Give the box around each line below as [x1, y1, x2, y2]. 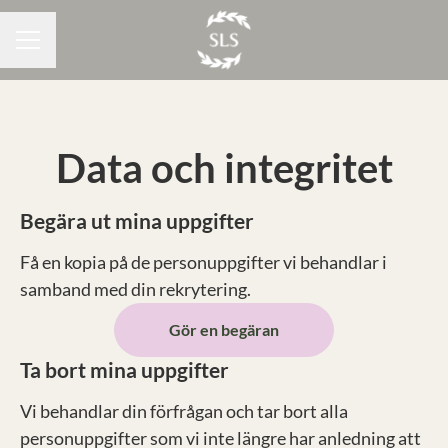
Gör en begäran [169, 320, 279, 339]
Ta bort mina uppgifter [20, 357, 229, 382]
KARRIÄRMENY [15, 40, 125, 58]
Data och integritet [55, 144, 393, 192]
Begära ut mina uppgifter [20, 208, 254, 233]
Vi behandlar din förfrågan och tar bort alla [20, 400, 348, 422]
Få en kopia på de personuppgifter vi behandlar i [20, 251, 387, 273]
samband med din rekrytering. [20, 278, 251, 300]
